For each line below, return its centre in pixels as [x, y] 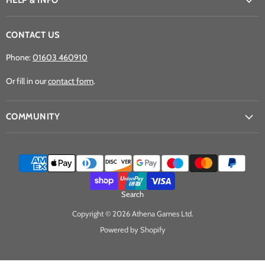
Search [132, 194]
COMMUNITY [33, 117]
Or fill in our [27, 81]
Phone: [19, 57]
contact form [71, 81]
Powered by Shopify [132, 230]
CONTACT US [33, 35]
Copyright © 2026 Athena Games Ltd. [132, 214]
